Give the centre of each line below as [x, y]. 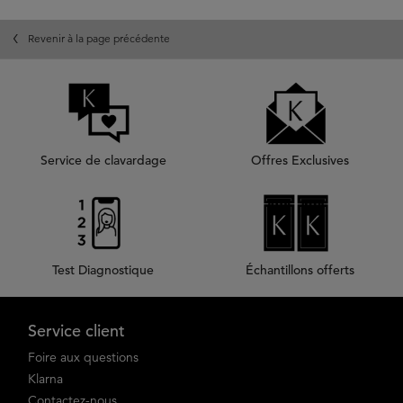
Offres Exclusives [300, 161]
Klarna [45, 378]
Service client [76, 330]
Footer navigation [63, 306]
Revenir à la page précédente [99, 38]
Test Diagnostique [103, 270]
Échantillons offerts [300, 270]
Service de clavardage [103, 161]
